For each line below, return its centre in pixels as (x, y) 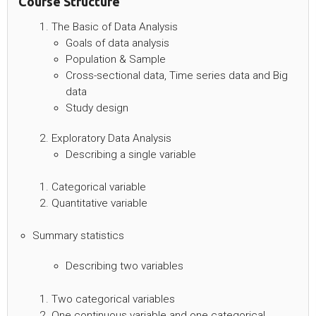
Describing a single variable (130, 154)
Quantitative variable (99, 203)
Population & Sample (115, 59)
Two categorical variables (113, 299)
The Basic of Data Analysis (114, 26)
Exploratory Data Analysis (111, 138)
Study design (97, 108)
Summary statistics (78, 236)
